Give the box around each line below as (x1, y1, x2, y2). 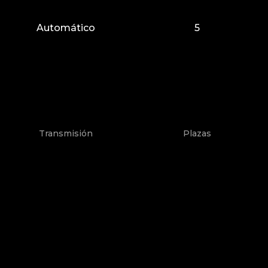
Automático (36, 22, 95, 33)
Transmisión (38, 128, 93, 139)
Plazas (182, 128, 211, 139)
